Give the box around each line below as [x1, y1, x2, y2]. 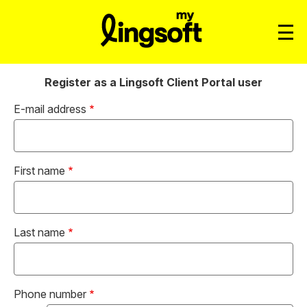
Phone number [14, 287, 86, 301]
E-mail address [14, 102, 86, 116]
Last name [14, 225, 65, 239]
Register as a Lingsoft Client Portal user [45, 75, 262, 89]
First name [14, 164, 65, 177]
